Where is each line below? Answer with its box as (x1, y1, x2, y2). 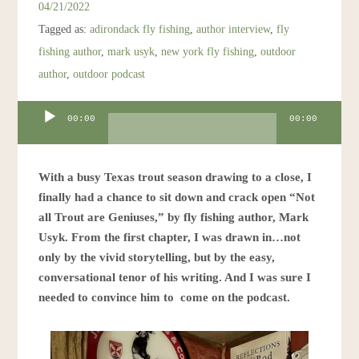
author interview (196, 22, 271, 36)
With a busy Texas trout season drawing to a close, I (38, 171, 313, 184)
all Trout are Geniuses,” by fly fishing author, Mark (38, 211, 309, 224)
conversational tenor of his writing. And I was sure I (38, 271, 312, 284)
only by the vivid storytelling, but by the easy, (38, 251, 276, 264)
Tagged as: (38, 22, 91, 36)
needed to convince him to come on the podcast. (38, 291, 291, 305)
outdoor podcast (73, 67, 146, 81)
